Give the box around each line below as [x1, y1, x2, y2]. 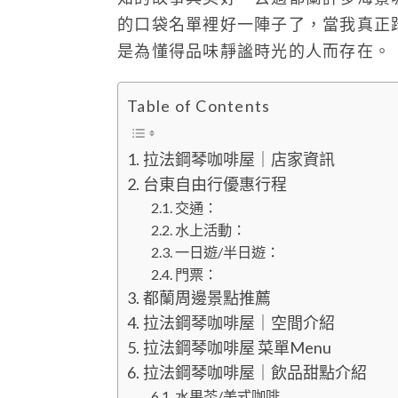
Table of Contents [127, 96, 271, 116]
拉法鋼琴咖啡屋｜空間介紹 [142, 312, 335, 332]
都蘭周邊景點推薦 [142, 287, 271, 307]
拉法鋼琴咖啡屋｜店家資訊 [142, 148, 335, 169]
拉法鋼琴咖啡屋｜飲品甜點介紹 [142, 362, 367, 382]
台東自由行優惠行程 [142, 173, 287, 194]
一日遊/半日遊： [175, 243, 281, 260]
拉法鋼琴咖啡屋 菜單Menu [142, 337, 331, 357]
